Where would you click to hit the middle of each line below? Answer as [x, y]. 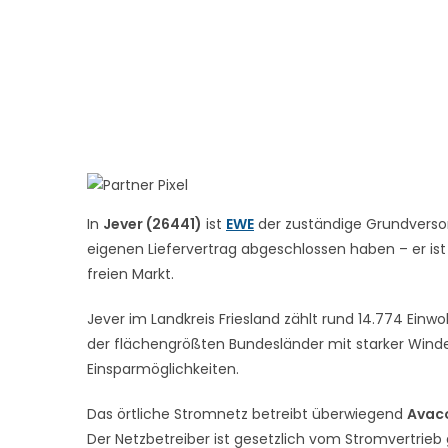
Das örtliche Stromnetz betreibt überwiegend [247, 413]
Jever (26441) [152, 223]
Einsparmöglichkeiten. [163, 368]
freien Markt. [130, 273]
